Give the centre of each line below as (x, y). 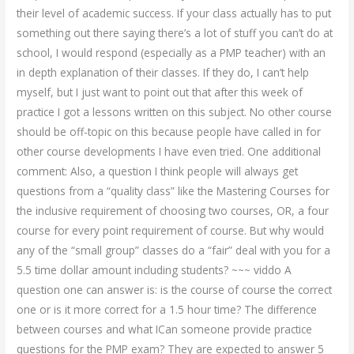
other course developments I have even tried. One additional (169, 151)
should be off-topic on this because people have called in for (169, 131)
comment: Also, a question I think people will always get (158, 171)
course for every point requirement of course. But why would (171, 230)
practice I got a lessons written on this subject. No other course (175, 111)
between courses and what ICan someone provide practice (165, 329)
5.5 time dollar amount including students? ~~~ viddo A (154, 269)
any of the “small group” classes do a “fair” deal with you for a (174, 250)
